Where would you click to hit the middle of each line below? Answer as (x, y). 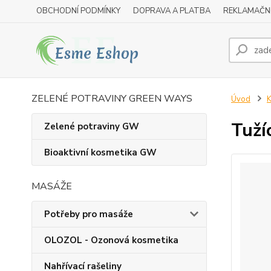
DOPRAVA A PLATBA (172, 11)
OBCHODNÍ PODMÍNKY (78, 11)
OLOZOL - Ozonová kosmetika (111, 240)
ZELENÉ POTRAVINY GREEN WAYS (112, 99)
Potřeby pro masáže (89, 214)
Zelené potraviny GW (92, 126)
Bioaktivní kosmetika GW (100, 152)
